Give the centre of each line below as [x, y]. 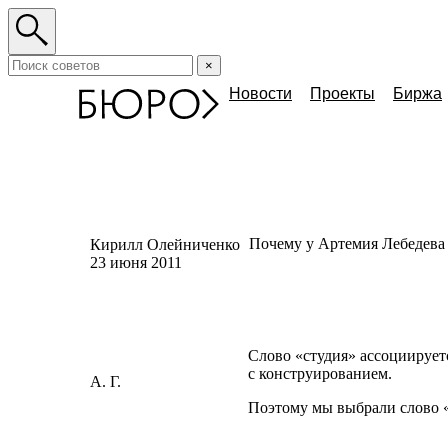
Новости [260, 93]
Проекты [342, 93]
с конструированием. [320, 373]
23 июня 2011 [136, 262]
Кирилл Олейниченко [165, 244]
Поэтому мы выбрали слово [343, 407]
